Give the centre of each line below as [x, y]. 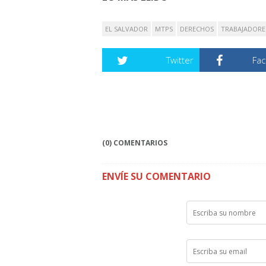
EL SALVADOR [126, 29]
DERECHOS [197, 29]
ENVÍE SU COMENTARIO [156, 177]
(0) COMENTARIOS [135, 143]
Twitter [180, 60]
